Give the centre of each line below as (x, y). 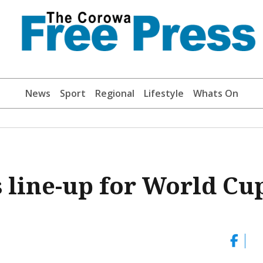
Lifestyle (163, 93)
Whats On (215, 93)
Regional (114, 93)
